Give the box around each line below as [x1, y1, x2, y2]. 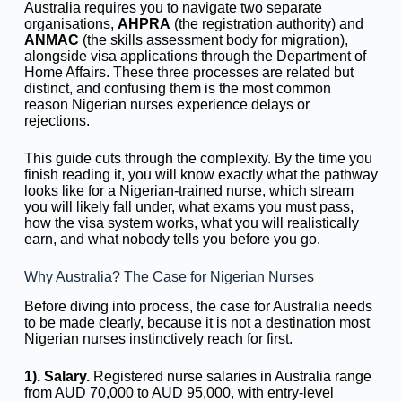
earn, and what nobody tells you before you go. [23, 232, 320, 247]
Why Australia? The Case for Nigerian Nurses [23, 269, 314, 284]
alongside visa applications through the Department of [23, 48, 366, 64]
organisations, [23, 16, 118, 31]
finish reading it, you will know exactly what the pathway [23, 167, 378, 182]
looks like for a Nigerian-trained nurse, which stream [23, 183, 354, 198]
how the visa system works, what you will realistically [23, 215, 359, 231]
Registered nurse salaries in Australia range [89, 368, 371, 384]
